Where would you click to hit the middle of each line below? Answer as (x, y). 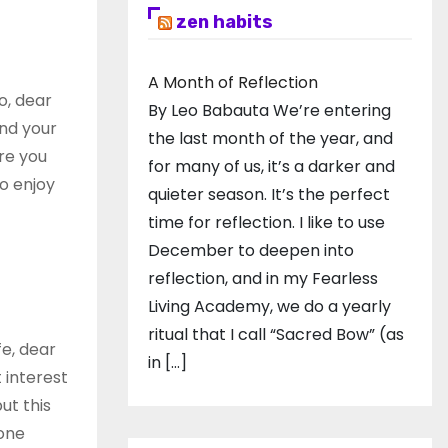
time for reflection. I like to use (266, 222)
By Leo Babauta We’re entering (269, 110)
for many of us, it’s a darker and (271, 166)
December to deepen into (251, 250)
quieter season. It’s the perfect (269, 194)
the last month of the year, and (270, 138)
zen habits (224, 22)
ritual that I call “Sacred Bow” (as (276, 334)
